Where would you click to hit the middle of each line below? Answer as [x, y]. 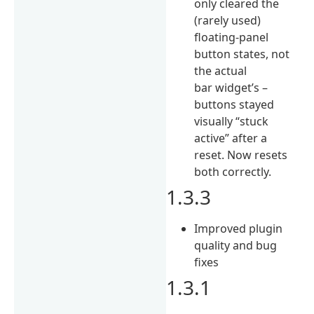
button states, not [242, 54]
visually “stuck [232, 121]
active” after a [231, 138]
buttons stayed [234, 104]
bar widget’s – [231, 87]
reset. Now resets [241, 155]
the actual [221, 70]
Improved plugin [239, 228]
